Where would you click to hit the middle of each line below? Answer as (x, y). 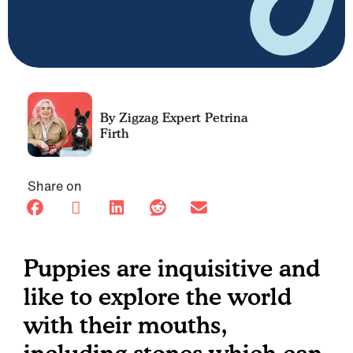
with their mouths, (125, 325)
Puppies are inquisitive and (172, 268)
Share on (55, 186)
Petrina (225, 117)
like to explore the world (158, 296)
